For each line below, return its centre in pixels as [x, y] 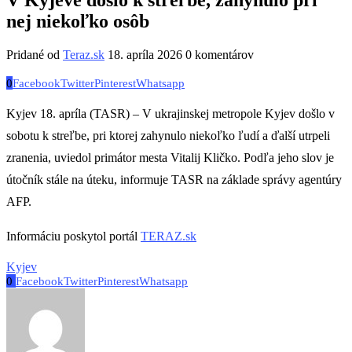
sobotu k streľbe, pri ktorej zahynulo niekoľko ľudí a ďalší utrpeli [168, 135]
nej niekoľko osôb [78, 21]
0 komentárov [220, 54]
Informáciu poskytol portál [73, 236]
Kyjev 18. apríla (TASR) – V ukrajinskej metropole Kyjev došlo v [170, 113]
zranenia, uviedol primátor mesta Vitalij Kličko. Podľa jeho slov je [170, 157]
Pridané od [35, 54]
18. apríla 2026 [145, 54]
